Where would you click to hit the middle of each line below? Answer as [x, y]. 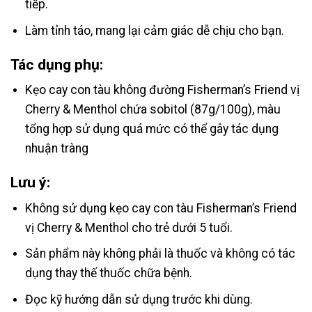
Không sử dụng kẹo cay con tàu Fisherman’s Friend [161, 208]
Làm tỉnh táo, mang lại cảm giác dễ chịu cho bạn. [154, 30]
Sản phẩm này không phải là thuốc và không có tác [160, 254]
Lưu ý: [30, 182]
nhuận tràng [56, 149]
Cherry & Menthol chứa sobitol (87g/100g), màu [153, 110]
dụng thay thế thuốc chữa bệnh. [108, 273]
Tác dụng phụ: [57, 64]
